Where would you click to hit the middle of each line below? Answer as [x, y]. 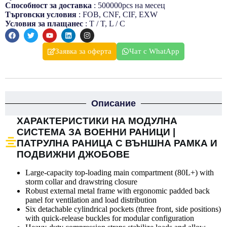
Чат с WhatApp [154, 51]
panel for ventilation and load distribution [91, 200]
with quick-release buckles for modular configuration [110, 218]
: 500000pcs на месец [128, 6]
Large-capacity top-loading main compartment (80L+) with [120, 172]
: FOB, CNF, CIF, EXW [117, 15]
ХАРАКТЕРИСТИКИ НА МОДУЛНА [97, 121]
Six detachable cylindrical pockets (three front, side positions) [123, 209]
